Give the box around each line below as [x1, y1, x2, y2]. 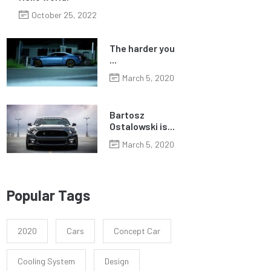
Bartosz [109, 108, 145, 120]
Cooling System [18, 256, 75, 266]
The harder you [109, 42, 175, 54]
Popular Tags [7, 186, 90, 204]
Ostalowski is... [109, 120, 175, 132]
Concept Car [114, 226, 160, 236]
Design [105, 256, 129, 266]
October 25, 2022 [31, 10, 97, 20]
